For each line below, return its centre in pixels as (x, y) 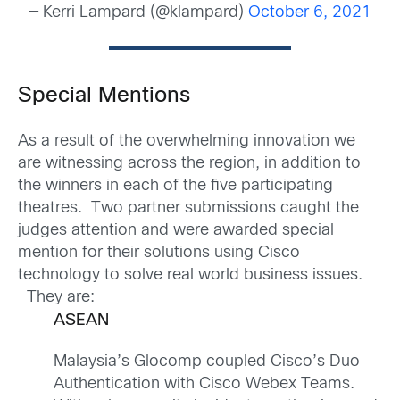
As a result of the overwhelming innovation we (187, 142)
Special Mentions (104, 96)
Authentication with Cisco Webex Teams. (204, 385)
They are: (56, 298)
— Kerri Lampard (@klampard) (138, 12)
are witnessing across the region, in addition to (189, 164)
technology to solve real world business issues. (190, 275)
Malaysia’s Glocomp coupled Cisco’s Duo (207, 362)
